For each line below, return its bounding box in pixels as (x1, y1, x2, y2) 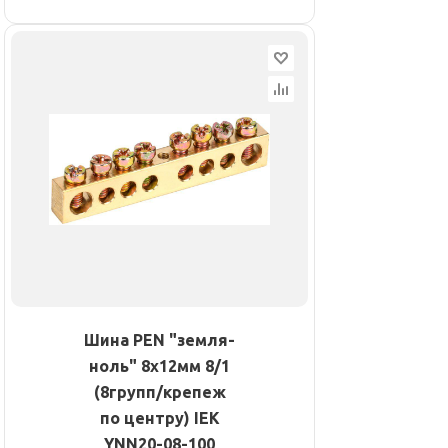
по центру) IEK (99, 409, 220, 428)
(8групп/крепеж (93, 383, 226, 402)
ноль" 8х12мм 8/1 (89, 357, 230, 376)
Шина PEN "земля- (84, 331, 235, 350)
